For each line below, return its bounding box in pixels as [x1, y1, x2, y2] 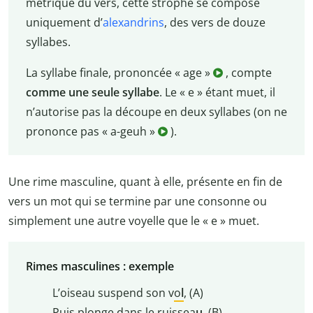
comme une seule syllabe [25, 85, 159, 101]
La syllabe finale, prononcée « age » [25, 65, 213, 81]
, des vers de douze [163, 15, 265, 31]
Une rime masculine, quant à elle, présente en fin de [8, 174, 282, 190]
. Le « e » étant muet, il [159, 85, 275, 101]
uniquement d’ [25, 15, 103, 31]
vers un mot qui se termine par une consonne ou [8, 194, 267, 210]
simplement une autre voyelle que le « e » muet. [8, 213, 259, 229]
